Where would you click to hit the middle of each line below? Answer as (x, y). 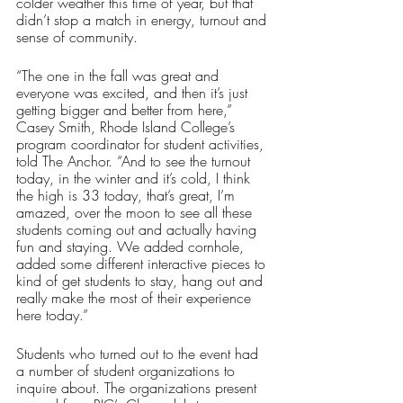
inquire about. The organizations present (139, 388)
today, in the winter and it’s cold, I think (135, 179)
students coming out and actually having (139, 230)
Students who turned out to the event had (139, 354)
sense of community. (77, 37)
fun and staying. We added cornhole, (132, 247)
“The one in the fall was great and (120, 76)
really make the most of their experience (136, 298)
